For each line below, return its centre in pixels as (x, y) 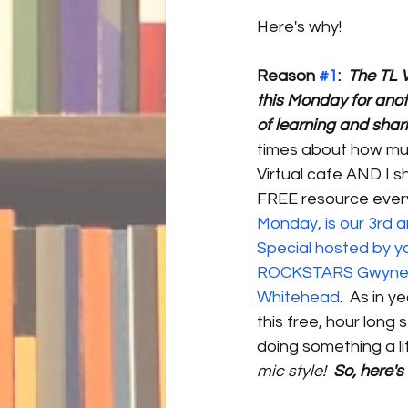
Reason (288, 76)
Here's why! (299, 27)
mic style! (293, 371)
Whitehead (298, 297)
